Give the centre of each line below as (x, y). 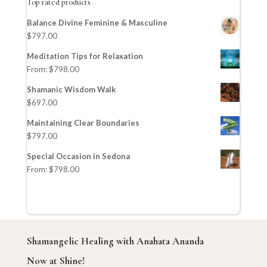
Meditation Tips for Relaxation (85, 56)
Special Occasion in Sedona (78, 156)
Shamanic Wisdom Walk (71, 89)
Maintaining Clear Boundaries (83, 123)
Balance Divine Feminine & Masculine (97, 23)
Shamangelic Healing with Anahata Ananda (115, 241)
